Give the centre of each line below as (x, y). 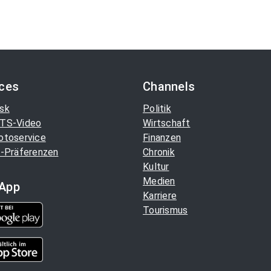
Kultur (156, 167)
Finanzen (162, 138)
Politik (157, 109)
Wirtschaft (167, 123)
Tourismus (165, 210)
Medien (159, 181)
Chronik (159, 152)
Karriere (160, 196)
